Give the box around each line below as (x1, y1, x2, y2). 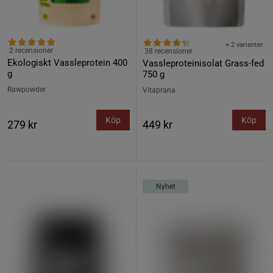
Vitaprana (143, 86, 175, 94)
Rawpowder (7, 85, 46, 94)
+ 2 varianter (225, 41, 263, 49)
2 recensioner (9, 46, 53, 55)
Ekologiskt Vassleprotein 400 (7, 57, 127, 68)
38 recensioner (144, 47, 193, 55)
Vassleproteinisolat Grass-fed (143, 58, 264, 69)
